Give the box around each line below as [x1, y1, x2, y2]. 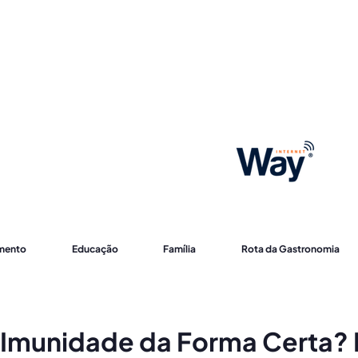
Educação [71, 243, 118, 255]
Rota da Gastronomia [241, 243, 340, 255]
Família [163, 243, 197, 255]
